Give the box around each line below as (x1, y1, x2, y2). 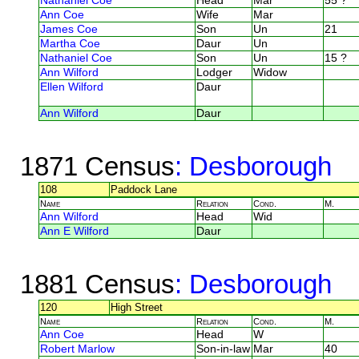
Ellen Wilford (40, 80, 103, 93)
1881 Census (19, 268, 175, 299)
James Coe (40, 22, 98, 35)
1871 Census (19, 151, 175, 181)
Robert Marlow (40, 342, 115, 355)
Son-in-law (196, 342, 250, 355)
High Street (111, 301, 163, 313)
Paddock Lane (111, 183, 177, 196)
